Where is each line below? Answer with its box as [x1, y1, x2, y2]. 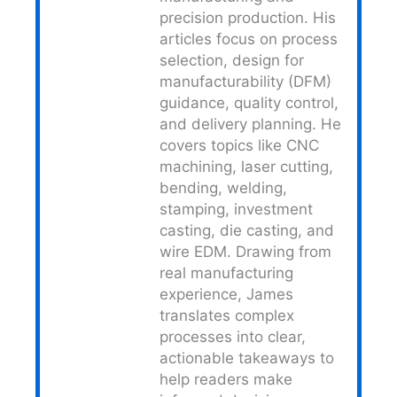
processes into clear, [160, 327, 306, 346]
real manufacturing [160, 263, 293, 282]
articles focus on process [160, 29, 338, 48]
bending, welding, [160, 178, 287, 197]
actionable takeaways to [160, 348, 334, 367]
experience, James [160, 284, 293, 303]
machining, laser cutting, [160, 157, 333, 175]
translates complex [160, 306, 294, 324]
